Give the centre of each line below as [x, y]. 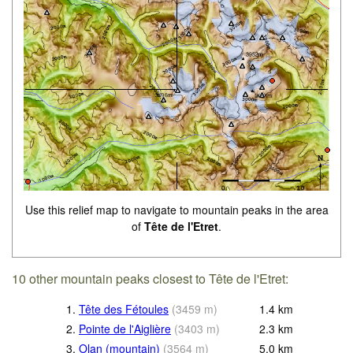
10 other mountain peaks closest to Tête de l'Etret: [150, 278]
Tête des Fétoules [124, 309]
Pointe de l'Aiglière [125, 329]
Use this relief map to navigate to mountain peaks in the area [176, 209]
